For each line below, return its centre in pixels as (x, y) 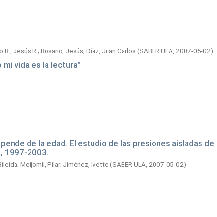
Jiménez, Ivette (86, 164)
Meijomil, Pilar (40, 164)
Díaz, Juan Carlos (111, 51)
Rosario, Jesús (62, 51)
